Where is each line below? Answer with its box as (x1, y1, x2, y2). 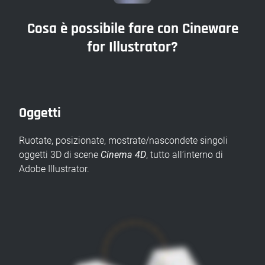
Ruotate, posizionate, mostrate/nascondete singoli (19, 135, 228, 146)
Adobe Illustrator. (19, 163, 89, 174)
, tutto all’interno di (146, 149, 223, 160)
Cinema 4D (101, 149, 146, 160)
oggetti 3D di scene (19, 149, 101, 160)
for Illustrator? (87, 38, 178, 57)
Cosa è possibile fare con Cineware (27, 20, 238, 38)
